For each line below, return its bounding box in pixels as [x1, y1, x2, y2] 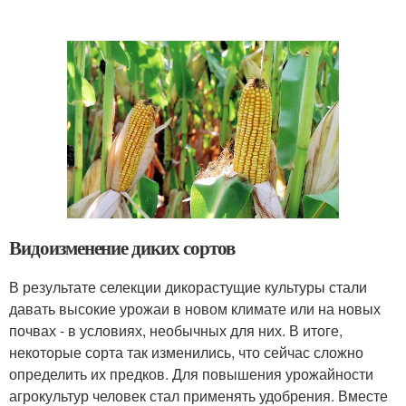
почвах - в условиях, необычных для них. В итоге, [9, 320, 343, 342]
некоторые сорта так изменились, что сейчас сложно [9, 342, 363, 363]
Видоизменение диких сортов [9, 234, 235, 262]
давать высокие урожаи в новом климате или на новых [9, 298, 381, 320]
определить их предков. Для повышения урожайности [9, 363, 373, 385]
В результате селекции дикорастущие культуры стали [9, 276, 367, 298]
